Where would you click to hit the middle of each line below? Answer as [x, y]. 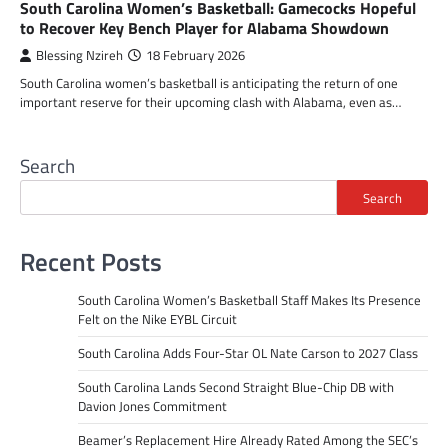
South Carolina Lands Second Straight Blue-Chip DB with [235, 386]
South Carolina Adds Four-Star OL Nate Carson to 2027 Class [247, 352]
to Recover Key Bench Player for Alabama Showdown [204, 28]
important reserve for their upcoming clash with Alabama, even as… [210, 102]
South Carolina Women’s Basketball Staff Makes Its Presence [249, 299]
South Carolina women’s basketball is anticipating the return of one [209, 83]
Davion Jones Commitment [152, 405]
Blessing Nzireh [79, 55]
